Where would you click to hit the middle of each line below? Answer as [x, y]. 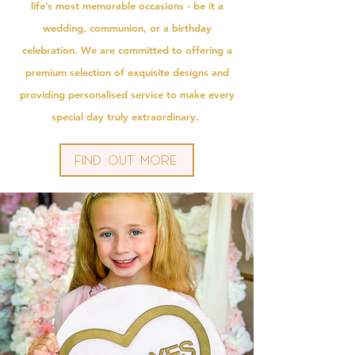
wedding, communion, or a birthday [127, 27]
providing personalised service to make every [127, 94]
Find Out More [125, 160]
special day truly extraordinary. [127, 116]
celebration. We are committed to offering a [127, 50]
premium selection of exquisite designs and [127, 72]
